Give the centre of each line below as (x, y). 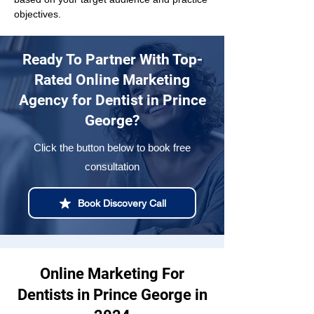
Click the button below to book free (112, 148)
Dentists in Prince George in (112, 295)
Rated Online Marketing (112, 80)
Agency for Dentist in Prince (112, 100)
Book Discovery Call (122, 203)
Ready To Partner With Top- (112, 60)
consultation (112, 166)
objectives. (37, 14)
